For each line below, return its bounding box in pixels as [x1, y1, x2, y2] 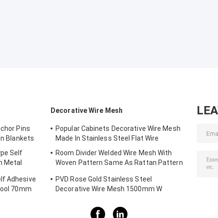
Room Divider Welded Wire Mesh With [55, 149, 172, 157]
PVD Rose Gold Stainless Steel [55, 175, 152, 183]
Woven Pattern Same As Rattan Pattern [55, 159, 183, 167]
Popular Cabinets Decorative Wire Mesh [55, 125, 181, 133]
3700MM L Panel [55, 195, 108, 203]
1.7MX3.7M [55, 168, 91, 177]
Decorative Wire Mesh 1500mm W [55, 185, 162, 193]
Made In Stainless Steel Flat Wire [55, 134, 159, 143]
